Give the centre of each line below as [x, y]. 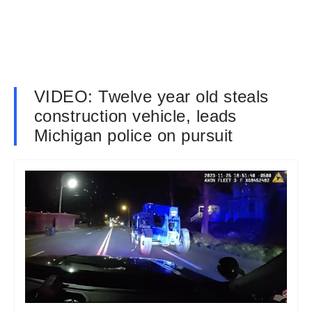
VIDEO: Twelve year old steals [151, 96]
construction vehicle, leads [135, 116]
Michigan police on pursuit [134, 135]
